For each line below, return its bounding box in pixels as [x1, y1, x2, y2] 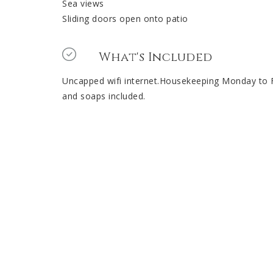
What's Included [99, 49, 213, 66]
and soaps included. [62, 90, 146, 102]
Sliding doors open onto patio [62, 13, 188, 25]
